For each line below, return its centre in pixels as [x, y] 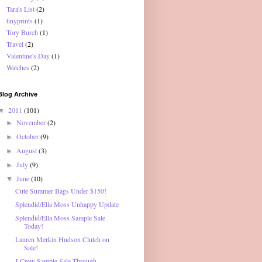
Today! [33, 225]
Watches [18, 67]
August [28, 150]
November [32, 122]
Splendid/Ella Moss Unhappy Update [67, 204]
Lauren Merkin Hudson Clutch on [62, 239]
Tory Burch [22, 32]
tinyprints [20, 20]
